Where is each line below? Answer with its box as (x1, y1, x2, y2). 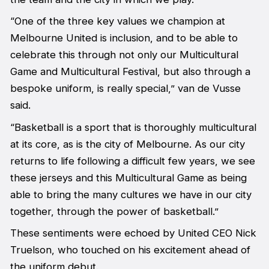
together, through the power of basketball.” (10, 205, 219, 217)
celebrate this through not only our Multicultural (10, 49, 238, 61)
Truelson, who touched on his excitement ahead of (10, 244, 250, 256)
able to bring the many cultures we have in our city (10, 188, 252, 201)
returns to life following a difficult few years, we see (10, 154, 255, 167)
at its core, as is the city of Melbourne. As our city (10, 138, 245, 150)
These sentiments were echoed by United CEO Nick (10, 227, 256, 240)
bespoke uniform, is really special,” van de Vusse (10, 82, 241, 95)
